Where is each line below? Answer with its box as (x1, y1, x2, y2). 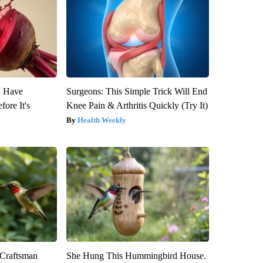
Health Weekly (77, 116, 126, 125)
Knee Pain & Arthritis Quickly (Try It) (66, 100, 208, 111)
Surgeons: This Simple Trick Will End (66, 86, 207, 97)
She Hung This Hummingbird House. (66, 251, 206, 261)
